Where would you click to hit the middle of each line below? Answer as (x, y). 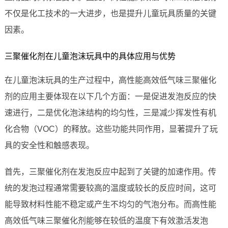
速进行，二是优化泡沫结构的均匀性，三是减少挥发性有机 (110, 113)
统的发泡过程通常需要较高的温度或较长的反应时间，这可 (110, 188)
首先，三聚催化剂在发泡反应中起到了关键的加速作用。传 (110, 172)
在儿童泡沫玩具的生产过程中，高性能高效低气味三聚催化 (110, 80)
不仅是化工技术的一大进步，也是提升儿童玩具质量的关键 (110, 14)
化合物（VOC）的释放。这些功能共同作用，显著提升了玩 (111, 129)
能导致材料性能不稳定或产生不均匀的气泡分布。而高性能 (110, 205)
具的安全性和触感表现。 (49, 146)
